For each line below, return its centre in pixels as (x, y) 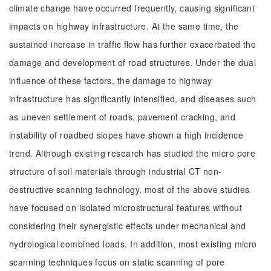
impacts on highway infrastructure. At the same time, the (124, 26)
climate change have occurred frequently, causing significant (132, 8)
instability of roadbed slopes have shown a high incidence (126, 135)
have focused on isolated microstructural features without (126, 207)
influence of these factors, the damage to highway (111, 80)
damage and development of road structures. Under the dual (132, 62)
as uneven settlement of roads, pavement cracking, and (122, 117)
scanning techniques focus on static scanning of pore (117, 262)
